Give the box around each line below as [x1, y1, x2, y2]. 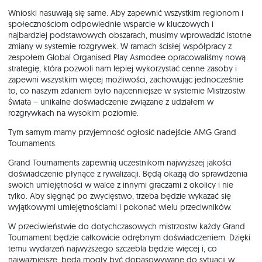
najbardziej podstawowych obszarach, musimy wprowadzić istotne [8, 30, 251, 41]
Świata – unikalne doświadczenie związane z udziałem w [8, 96, 213, 108]
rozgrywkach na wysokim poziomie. [8, 108, 141, 119]
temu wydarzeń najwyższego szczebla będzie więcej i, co [8, 243, 217, 254]
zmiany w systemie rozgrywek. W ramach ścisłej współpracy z [8, 41, 232, 52]
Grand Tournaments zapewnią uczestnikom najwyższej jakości [8, 157, 232, 168]
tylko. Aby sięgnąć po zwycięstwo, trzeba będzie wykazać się [8, 191, 231, 202]
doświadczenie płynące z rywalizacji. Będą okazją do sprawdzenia [8, 168, 247, 180]
